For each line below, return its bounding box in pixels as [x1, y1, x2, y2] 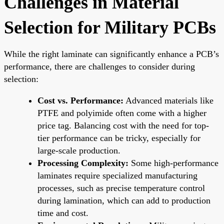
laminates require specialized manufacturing [37, 170, 197, 180]
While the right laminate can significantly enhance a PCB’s [4, 48, 219, 59]
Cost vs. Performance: [37, 95, 123, 105]
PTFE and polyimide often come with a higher [37, 107, 206, 118]
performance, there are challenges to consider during [4, 61, 195, 71]
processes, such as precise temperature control [37, 182, 205, 193]
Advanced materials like [123, 95, 213, 105]
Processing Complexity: [37, 157, 128, 168]
